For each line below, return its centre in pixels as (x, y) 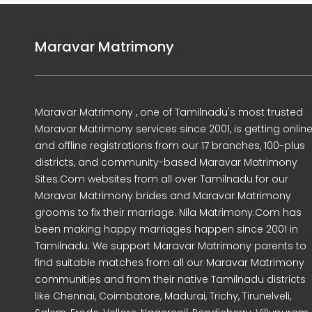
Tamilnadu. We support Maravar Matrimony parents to (171, 246)
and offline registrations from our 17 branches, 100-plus (170, 146)
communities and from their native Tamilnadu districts (170, 279)
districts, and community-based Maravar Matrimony (166, 162)
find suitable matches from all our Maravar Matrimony (170, 263)
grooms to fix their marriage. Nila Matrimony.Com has (168, 212)
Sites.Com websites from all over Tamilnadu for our (162, 179)
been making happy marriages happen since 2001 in (166, 229)
